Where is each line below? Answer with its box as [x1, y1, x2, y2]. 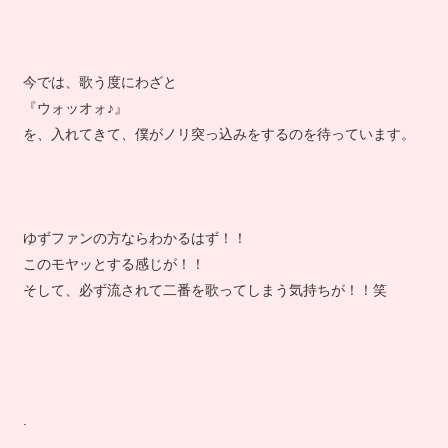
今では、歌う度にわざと [22, 88, 177, 104]
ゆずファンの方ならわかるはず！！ [22, 244, 247, 260]
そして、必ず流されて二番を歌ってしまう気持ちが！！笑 [22, 296, 387, 312]
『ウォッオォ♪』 [22, 114, 128, 130]
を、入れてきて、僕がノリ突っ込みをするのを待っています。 [22, 140, 415, 156]
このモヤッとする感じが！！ [22, 270, 205, 286]
